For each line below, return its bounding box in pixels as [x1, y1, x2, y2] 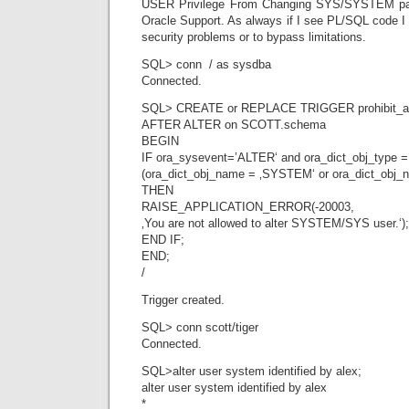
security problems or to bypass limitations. [142, 30, 366, 44]
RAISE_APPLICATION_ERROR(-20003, [142, 200, 354, 214]
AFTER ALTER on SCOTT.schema [142, 118, 326, 131]
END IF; [142, 233, 184, 246]
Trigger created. [142, 293, 225, 307]
